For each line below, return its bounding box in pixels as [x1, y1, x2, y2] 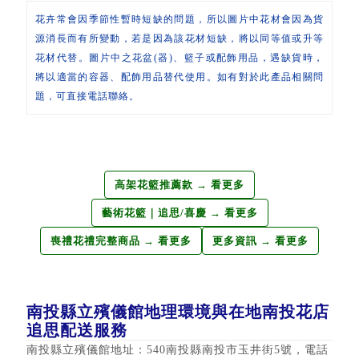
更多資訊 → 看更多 [212, 234, 309, 247]
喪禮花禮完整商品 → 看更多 [50, 234, 192, 247]
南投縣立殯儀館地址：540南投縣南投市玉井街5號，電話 [26, 343, 329, 356]
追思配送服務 [26, 321, 127, 339]
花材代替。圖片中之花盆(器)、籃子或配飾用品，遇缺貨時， [34, 51, 325, 63]
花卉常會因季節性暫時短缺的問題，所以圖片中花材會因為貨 [34, 13, 325, 25]
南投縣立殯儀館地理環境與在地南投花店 [26, 302, 329, 321]
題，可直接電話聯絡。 [34, 90, 139, 102]
